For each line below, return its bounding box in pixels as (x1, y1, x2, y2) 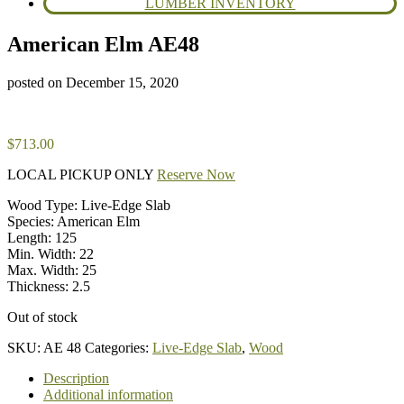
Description (43, 370, 109, 386)
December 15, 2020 (66, 74, 179, 90)
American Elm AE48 (7, 32, 199, 56)
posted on (7, 74, 66, 90)
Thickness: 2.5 (7, 278, 90, 294)
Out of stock (7, 308, 78, 325)
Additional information (43, 386, 173, 402)
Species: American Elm (7, 213, 140, 229)
